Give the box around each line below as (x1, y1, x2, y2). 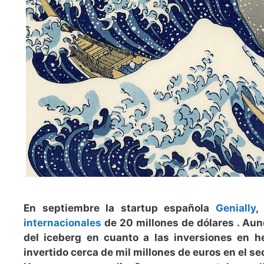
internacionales (24, 217, 101, 229)
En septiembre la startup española (24, 202, 216, 214)
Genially (216, 202, 256, 214)
